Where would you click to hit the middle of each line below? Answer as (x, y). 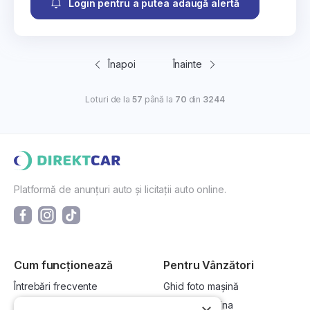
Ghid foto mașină (201, 286)
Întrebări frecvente (56, 286)
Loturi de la (109, 99)
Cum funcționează (63, 265)
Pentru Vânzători (209, 265)
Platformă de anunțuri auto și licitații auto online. (120, 189)
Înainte (187, 64)
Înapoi (122, 64)
